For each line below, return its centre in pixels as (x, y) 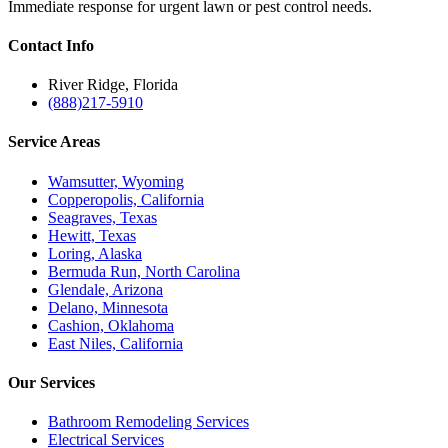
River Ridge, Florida (113, 85)
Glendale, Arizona (105, 289)
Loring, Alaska (95, 253)
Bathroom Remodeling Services (148, 422)
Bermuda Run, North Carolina (144, 271)
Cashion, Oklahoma (111, 325)
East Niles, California (115, 343)
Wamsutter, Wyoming (116, 181)
